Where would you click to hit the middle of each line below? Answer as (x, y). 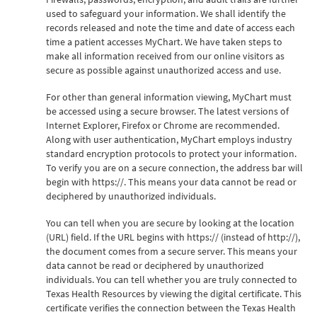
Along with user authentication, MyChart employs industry (169, 139)
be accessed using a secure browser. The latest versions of (167, 111)
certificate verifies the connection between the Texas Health (171, 307)
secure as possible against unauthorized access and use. (163, 70)
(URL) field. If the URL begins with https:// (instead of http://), (173, 237)
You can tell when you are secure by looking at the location (170, 223)
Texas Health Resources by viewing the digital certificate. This (174, 293)
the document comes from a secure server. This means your (172, 251)
